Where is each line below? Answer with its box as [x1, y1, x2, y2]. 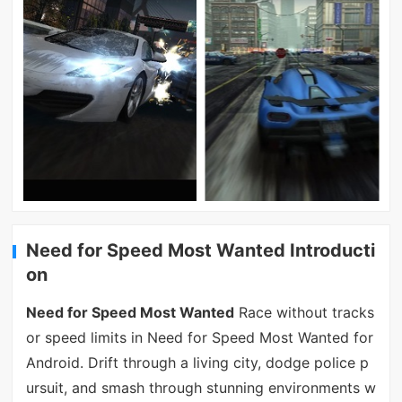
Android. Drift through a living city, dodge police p [25, 354, 369, 372]
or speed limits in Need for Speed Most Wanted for [25, 328, 373, 347]
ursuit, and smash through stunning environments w [25, 379, 376, 398]
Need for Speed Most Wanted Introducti [26, 239, 376, 261]
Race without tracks [233, 303, 374, 322]
